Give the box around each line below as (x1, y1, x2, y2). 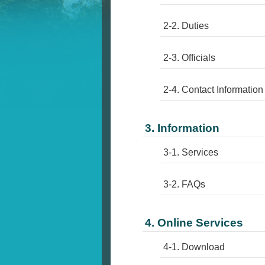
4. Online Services (145, 216, 243, 230)
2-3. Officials (163, 53, 215, 63)
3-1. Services (163, 147, 218, 158)
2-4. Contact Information (163, 85, 263, 95)
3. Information (145, 122, 219, 135)
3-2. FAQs (163, 179, 205, 190)
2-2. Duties (163, 21, 209, 31)
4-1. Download (163, 242, 225, 253)
